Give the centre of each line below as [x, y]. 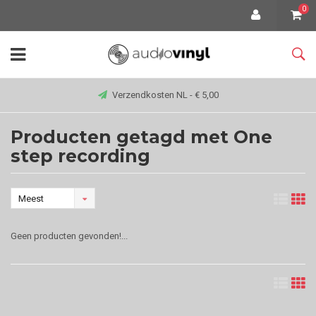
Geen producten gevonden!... [69, 236]
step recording [80, 156]
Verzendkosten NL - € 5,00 [165, 95]
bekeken [36, 220]
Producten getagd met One [141, 137]
